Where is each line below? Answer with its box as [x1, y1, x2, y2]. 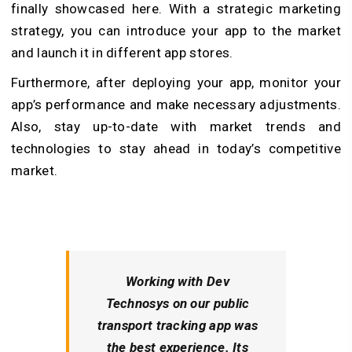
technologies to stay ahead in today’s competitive [11, 140, 341, 156]
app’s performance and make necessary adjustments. [11, 96, 341, 112]
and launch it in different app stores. [11, 44, 233, 60]
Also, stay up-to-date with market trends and [11, 118, 341, 134]
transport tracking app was [97, 317, 258, 333]
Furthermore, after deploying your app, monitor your [11, 74, 341, 90]
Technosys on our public [105, 295, 250, 311]
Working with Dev [126, 273, 229, 289]
